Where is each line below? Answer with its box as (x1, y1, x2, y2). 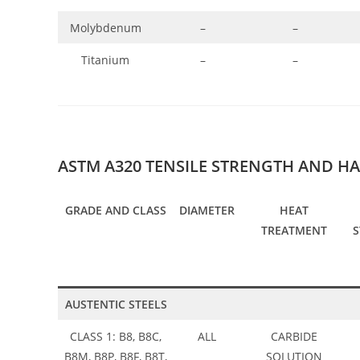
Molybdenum (69, 19, 141, 35)
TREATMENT (260, 223, 327, 239)
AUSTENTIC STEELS (64, 297, 167, 313)
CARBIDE (270, 329, 317, 345)
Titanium (81, 51, 129, 67)
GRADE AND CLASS (65, 202, 166, 219)
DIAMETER (179, 202, 235, 219)
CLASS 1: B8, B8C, (70, 329, 162, 345)
